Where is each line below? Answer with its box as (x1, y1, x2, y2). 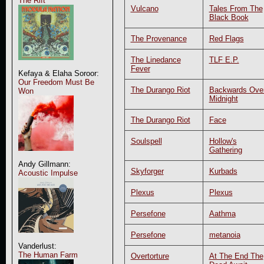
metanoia (209, 230, 240, 239)
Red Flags (209, 34, 244, 43)
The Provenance (130, 34, 187, 43)
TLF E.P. (209, 55, 239, 64)
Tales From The (209, 4, 263, 13)
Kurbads (209, 166, 237, 176)
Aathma (209, 209, 236, 218)
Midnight (209, 94, 238, 103)
